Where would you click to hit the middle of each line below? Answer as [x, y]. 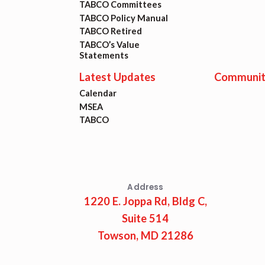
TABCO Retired [111, 31]
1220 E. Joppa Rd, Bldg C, [145, 201]
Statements [104, 55]
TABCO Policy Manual [124, 18]
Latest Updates [118, 77]
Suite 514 [146, 218]
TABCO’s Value [110, 44]
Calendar [98, 93]
